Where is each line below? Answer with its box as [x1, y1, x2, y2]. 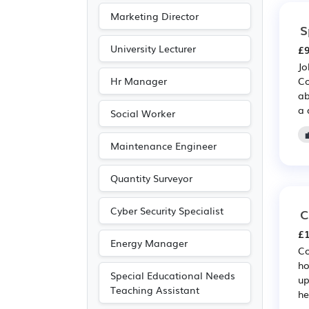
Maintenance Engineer [110, 139, 217, 152]
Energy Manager [110, 236, 188, 250]
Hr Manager [110, 74, 167, 88]
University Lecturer [110, 41, 196, 55]
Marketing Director [110, 9, 199, 23]
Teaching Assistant [110, 283, 199, 297]
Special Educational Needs [110, 268, 235, 282]
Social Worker [110, 106, 175, 120]
